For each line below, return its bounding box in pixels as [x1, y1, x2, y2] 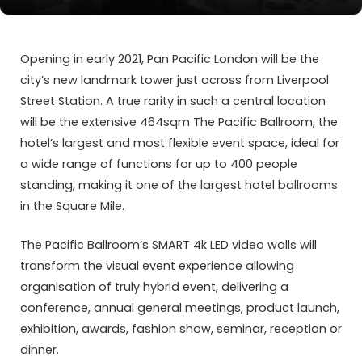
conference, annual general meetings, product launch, [20, 300, 339, 317]
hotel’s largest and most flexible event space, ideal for [20, 135, 339, 151]
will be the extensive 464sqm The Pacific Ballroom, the [20, 114, 338, 130]
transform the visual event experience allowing [20, 258, 294, 275]
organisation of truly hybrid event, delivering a [20, 279, 288, 296]
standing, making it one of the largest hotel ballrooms [20, 177, 338, 193]
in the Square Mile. [20, 198, 124, 214]
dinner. [20, 342, 59, 359]
